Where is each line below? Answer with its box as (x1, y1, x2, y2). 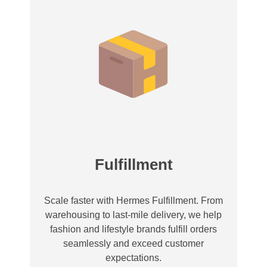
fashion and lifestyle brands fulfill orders (50, 223, 217, 234)
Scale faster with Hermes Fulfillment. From (44, 195, 223, 206)
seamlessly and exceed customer (63, 238, 204, 249)
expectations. (105, 252, 162, 263)
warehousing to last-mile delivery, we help (45, 209, 222, 220)
